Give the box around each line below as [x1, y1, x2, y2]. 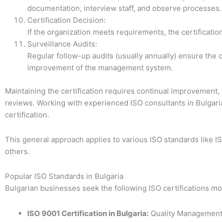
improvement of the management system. [27, 63, 173, 73]
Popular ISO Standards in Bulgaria [5, 171, 123, 181]
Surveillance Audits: [27, 39, 97, 49]
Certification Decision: [27, 15, 106, 25]
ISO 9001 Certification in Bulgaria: [27, 208, 149, 218]
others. [5, 147, 30, 157]
